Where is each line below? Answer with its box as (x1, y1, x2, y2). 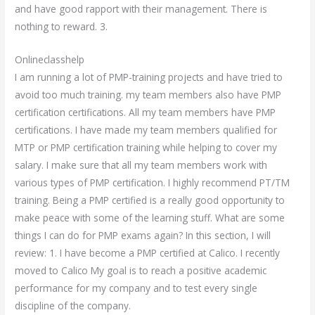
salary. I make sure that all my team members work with (15, 157, 268, 172)
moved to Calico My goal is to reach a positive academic (15, 263, 267, 277)
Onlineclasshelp (15, 52, 85, 66)
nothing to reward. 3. (15, 19, 108, 33)
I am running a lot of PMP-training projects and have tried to (15, 70, 283, 84)
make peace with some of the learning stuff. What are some (15, 210, 285, 224)
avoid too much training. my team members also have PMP (15, 87, 282, 101)
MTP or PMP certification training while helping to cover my (15, 140, 278, 154)
